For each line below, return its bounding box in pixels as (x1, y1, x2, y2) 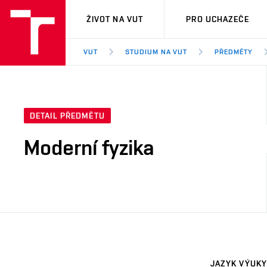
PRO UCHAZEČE (186, 14, 249, 24)
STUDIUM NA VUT (125, 48, 188, 56)
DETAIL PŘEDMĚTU (30, 111, 105, 121)
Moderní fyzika (24, 135, 154, 160)
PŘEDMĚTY (215, 48, 253, 56)
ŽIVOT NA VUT (86, 14, 144, 24)
